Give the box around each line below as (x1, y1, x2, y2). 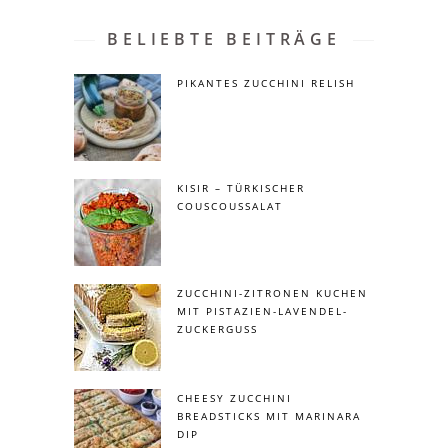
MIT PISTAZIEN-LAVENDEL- (177, 304, 348, 319)
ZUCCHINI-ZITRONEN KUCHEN (177, 286, 368, 301)
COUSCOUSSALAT (177, 199, 283, 214)
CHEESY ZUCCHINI (177, 391, 292, 406)
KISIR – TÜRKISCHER (177, 181, 305, 196)
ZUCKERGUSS (177, 322, 258, 337)
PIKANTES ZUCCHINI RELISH (177, 76, 355, 91)
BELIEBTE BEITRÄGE (107, 28, 341, 51)
